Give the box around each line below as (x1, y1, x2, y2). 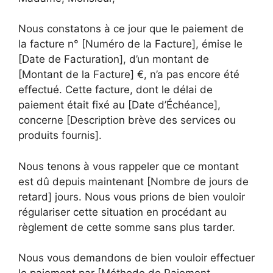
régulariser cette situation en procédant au (18, 205, 227, 218)
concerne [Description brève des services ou (18, 114, 236, 126)
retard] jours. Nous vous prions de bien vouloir (18, 190, 245, 203)
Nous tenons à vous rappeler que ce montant (18, 160, 239, 172)
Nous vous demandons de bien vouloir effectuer (18, 252, 255, 264)
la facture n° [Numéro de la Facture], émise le (18, 38, 243, 50)
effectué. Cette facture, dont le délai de (18, 83, 213, 96)
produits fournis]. (18, 129, 102, 141)
